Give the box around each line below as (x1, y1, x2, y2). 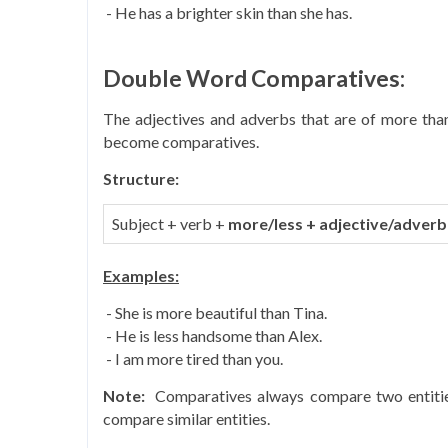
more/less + (228, 214, 316, 233)
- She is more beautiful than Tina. (103, 303, 327, 322)
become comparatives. (103, 132, 259, 151)
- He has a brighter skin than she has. (103, 3, 352, 22)
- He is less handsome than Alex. (103, 326, 322, 345)
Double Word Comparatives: (103, 64, 405, 92)
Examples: (103, 266, 179, 285)
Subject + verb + (112, 214, 228, 233)
